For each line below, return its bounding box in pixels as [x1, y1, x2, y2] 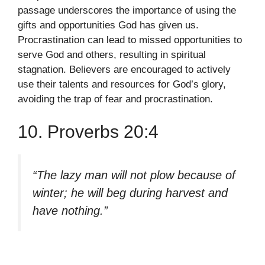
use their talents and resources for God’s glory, [18, 78, 226, 90]
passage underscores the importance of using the [18, 4, 236, 16]
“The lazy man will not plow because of [33, 169, 235, 182]
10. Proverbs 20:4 [18, 122, 159, 142]
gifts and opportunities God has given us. [18, 19, 199, 31]
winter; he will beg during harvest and [33, 186, 228, 200]
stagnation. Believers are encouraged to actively [18, 63, 231, 75]
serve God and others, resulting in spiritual [18, 49, 206, 60]
